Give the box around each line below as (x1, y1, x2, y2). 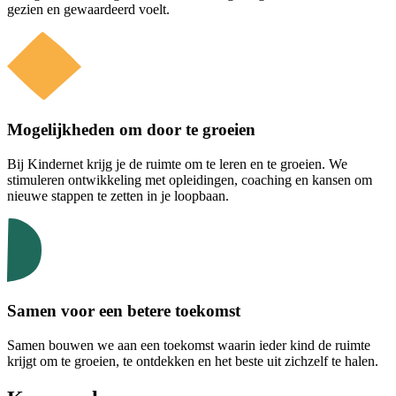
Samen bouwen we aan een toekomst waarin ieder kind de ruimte (7, 338, 370, 354)
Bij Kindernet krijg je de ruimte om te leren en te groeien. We (7, 156, 347, 171)
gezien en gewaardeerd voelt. (7, 2, 170, 18)
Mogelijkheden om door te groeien (7, 119, 255, 139)
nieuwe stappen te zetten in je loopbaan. (7, 187, 229, 203)
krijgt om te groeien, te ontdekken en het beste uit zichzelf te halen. (7, 354, 378, 369)
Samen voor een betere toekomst (7, 301, 240, 321)
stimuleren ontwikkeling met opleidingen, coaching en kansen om (7, 171, 372, 187)
